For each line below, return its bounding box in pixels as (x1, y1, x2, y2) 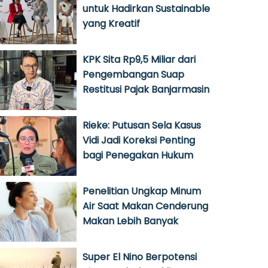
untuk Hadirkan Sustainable (83, 2, 210, 16)
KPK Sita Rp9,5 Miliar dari (83, 53, 196, 66)
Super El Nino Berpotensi (83, 250, 197, 264)
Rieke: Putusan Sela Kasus (83, 118, 201, 132)
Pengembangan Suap (83, 68, 184, 81)
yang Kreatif (83, 17, 140, 31)
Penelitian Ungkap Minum (83, 184, 201, 198)
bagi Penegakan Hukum (83, 148, 193, 162)
